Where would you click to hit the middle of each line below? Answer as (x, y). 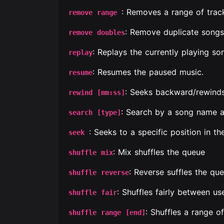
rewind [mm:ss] (97, 92)
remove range (95, 12)
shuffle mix (91, 152)
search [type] (95, 112)
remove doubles (97, 32)
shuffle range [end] (107, 212)
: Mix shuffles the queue (159, 152)
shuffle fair (93, 192)
